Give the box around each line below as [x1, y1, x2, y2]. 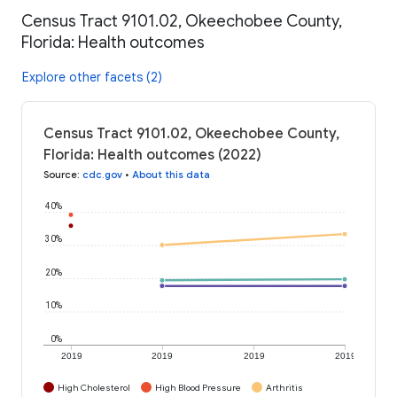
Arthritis [266, 381, 303, 393]
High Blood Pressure [155, 381, 241, 393]
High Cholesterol [58, 381, 130, 393]
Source [43, 167, 77, 181]
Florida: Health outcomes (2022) [43, 145, 261, 164]
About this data [132, 167, 210, 181]
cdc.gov [82, 167, 122, 181]
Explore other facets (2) [22, 68, 162, 85]
